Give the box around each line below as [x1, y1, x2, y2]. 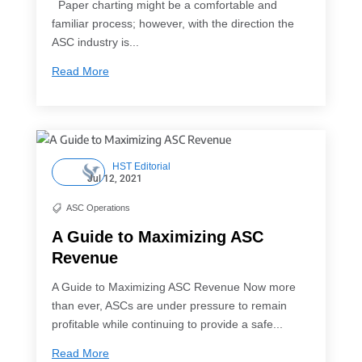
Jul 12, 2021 [86, 173, 142, 185]
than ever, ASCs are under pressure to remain [51, 299, 287, 313]
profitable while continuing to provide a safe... [51, 318, 283, 331]
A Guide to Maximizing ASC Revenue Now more [51, 280, 296, 294]
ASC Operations [65, 203, 130, 213]
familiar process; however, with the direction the [51, 17, 294, 31]
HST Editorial [112, 161, 170, 173]
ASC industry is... [51, 36, 139, 49]
